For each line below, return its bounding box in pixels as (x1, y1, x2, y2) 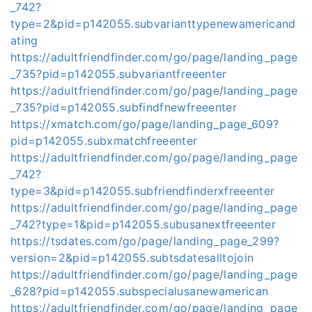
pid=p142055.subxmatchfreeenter (10, 134, 198, 148)
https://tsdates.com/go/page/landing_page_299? (10, 234, 280, 248)
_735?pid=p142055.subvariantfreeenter (10, 67, 227, 81)
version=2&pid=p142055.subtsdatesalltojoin (10, 251, 254, 265)
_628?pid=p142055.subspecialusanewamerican (10, 284, 269, 298)
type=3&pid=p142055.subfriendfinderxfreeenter (10, 184, 275, 198)
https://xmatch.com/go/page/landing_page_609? (10, 117, 279, 131)
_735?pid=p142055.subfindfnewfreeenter (10, 100, 237, 114)
